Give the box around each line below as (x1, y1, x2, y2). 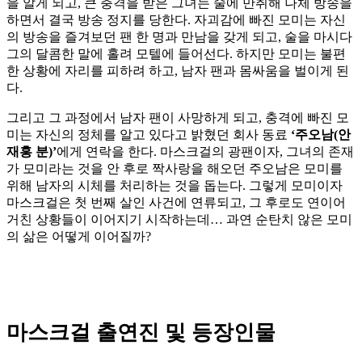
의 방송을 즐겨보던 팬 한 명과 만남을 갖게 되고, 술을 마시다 (6, 30, 352, 44)
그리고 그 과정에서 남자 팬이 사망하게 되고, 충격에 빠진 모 (6, 111, 349, 125)
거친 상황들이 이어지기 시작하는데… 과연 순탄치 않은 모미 (6, 213, 352, 227)
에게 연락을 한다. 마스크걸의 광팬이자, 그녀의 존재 (57, 145, 354, 159)
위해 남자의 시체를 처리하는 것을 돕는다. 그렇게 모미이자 (6, 179, 343, 193)
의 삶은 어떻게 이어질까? (6, 229, 151, 244)
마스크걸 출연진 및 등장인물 (6, 321, 276, 345)
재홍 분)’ (6, 145, 57, 159)
